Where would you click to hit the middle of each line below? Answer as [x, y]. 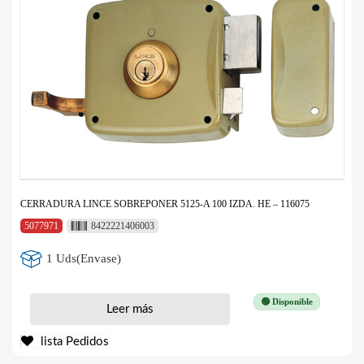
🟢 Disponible [286, 301]
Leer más [130, 309]
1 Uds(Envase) [84, 259]
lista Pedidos [73, 341]
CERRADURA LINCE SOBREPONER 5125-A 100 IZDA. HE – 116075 [165, 204]
